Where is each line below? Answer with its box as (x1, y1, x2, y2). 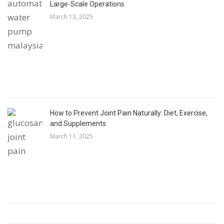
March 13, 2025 (50, 12, 93, 21)
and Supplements (50, 119, 106, 128)
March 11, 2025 (50, 132, 93, 141)
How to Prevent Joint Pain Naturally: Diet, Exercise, (50, 109, 207, 117)
